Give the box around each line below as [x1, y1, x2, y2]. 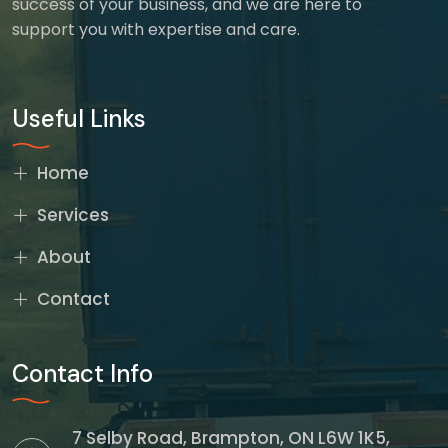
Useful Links [12, 103, 146, 135]
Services [37, 203, 109, 228]
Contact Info [12, 358, 153, 390]
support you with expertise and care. [12, 18, 300, 42]
